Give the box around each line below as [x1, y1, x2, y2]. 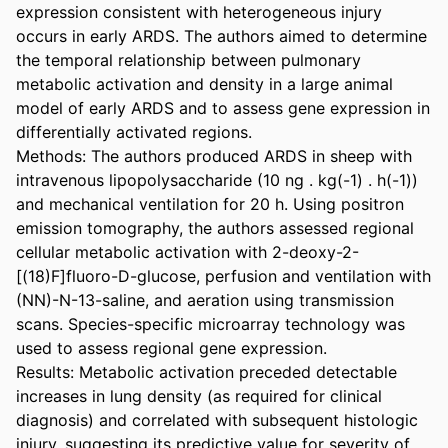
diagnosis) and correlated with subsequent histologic [16, 409, 418, 430]
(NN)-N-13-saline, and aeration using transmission [16, 289, 394, 310]
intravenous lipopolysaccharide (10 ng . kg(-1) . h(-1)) [16, 169, 418, 190]
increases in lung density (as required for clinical [16, 385, 382, 406]
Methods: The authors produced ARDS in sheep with [16, 145, 412, 166]
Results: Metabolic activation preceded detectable [16, 361, 397, 382]
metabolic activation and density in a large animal [16, 73, 393, 94]
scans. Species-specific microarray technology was [16, 313, 405, 334]
